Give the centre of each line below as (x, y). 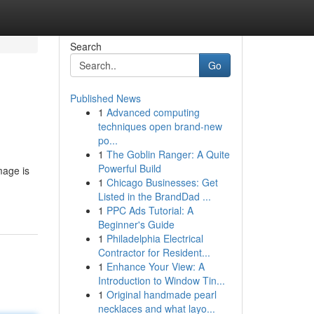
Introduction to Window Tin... (161, 280)
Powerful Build (129, 168)
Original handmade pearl (161, 294)
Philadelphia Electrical (155, 238)
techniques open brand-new (160, 126)
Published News (105, 98)
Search (86, 46)
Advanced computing (153, 112)
